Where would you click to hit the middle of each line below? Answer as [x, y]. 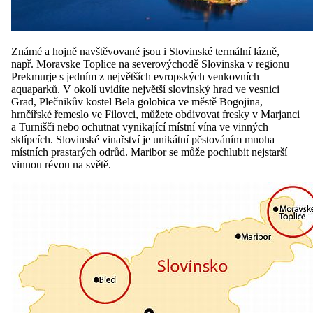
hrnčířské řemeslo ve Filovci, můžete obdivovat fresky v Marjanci [155, 114]
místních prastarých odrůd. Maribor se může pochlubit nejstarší [149, 152]
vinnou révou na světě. [61, 164]
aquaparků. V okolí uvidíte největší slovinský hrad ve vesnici [145, 89]
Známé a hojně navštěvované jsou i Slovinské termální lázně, [145, 51]
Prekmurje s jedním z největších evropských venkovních [135, 76]
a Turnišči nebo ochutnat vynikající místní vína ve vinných [140, 126]
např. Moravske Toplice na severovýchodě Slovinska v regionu [150, 64]
